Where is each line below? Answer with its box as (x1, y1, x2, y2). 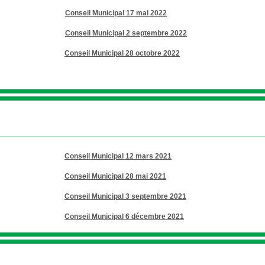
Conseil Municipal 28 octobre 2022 (64, 49, 180, 57)
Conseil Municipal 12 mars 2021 (64, 152, 172, 160)
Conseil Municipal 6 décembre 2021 (64, 212, 184, 221)
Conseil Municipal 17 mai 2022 (65, 9, 167, 17)
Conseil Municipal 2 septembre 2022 (65, 29, 187, 37)
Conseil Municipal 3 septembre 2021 (64, 192, 186, 201)
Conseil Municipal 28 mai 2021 (64, 172, 166, 180)
